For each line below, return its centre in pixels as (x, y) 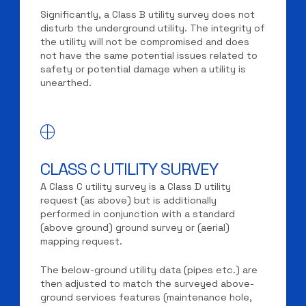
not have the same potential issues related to (149, 55)
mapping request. (82, 241)
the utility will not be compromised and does (145, 41)
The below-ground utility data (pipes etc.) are (149, 269)
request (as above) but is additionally (129, 200)
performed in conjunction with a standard (138, 214)
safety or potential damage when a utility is (143, 69)
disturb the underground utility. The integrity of (153, 28)
